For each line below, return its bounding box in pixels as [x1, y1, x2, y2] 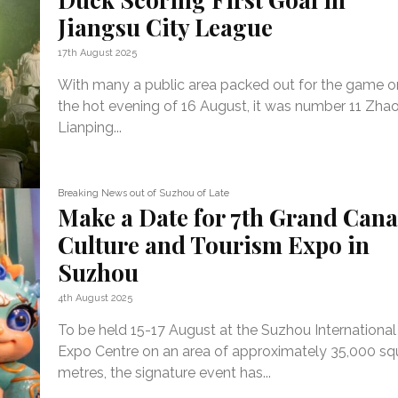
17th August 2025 [58, 47, 138, 59]
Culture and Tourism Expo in [58, 228, 370, 260]
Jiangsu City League [58, 12, 274, 43]
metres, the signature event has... [58, 363, 272, 381]
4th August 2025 [58, 291, 133, 304]
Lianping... [58, 119, 123, 136]
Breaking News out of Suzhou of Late [58, 187, 230, 199]
